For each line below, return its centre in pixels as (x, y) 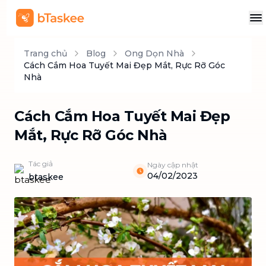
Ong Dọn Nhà (154, 53)
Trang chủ (45, 53)
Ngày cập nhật (173, 165)
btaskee (46, 177)
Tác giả (41, 164)
